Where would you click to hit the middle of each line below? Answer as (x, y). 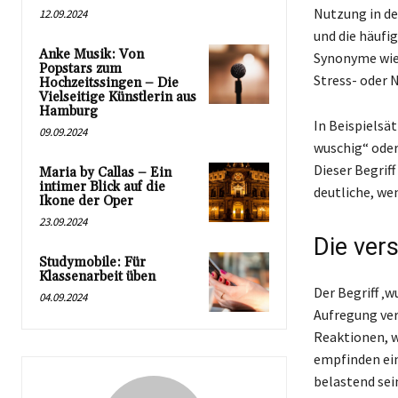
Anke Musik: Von (92, 54)
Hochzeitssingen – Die (109, 83)
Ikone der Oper (86, 201)
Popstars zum (80, 68)
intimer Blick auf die (102, 187)
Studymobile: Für (92, 262)
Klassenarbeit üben (97, 276)
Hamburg (68, 111)
